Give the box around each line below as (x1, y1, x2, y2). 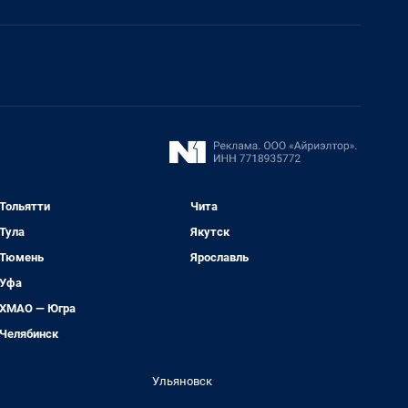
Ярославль (190, 250, 250, 265)
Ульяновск (152, 374, 213, 389)
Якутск (190, 225, 230, 240)
